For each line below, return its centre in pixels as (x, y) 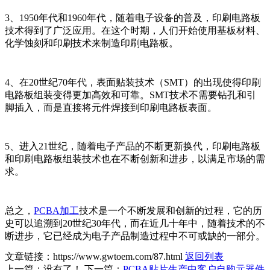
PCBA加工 (56, 210)
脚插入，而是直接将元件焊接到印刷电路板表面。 (111, 107)
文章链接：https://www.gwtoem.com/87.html (94, 256)
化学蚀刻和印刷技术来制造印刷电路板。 (92, 43)
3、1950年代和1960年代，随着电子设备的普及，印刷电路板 (133, 17)
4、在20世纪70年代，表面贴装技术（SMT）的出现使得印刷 (133, 82)
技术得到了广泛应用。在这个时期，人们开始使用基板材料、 (135, 30)
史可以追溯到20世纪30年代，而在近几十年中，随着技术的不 (135, 223)
